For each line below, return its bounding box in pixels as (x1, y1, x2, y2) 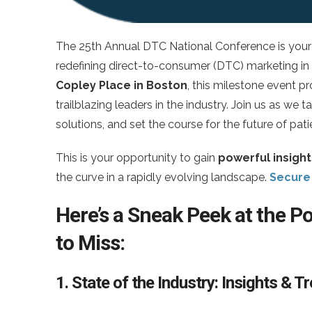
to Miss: (56, 230, 125, 255)
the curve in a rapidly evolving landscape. (56, 170, 270, 184)
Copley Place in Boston (56, 78, 187, 92)
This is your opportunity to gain (56, 150, 218, 164)
